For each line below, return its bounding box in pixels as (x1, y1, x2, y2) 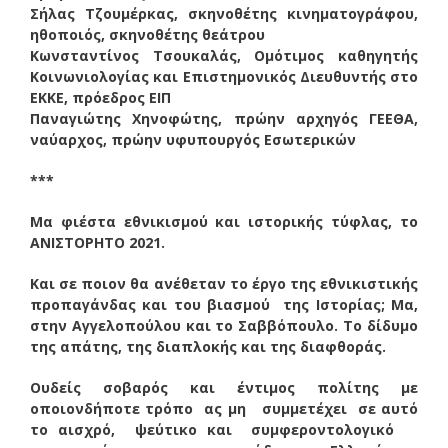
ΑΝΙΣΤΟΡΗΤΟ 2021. (30, 232, 165, 252)
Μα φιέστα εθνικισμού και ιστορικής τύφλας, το (30, 211, 418, 231)
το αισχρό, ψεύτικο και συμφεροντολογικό (30, 419, 418, 439)
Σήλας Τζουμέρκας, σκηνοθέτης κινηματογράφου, (30, 3, 418, 23)
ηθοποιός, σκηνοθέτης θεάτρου (30, 24, 265, 44)
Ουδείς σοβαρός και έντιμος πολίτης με (30, 377, 418, 397)
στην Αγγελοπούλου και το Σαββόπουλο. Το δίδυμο (30, 315, 418, 335)
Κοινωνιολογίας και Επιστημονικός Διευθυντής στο (30, 66, 418, 86)
